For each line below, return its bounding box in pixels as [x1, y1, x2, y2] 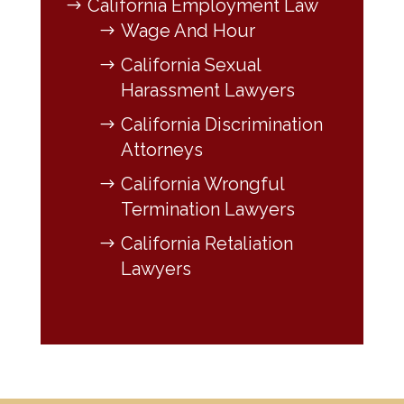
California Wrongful [120, 172, 284, 195]
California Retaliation [120, 232, 293, 254]
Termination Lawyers [120, 197, 295, 220]
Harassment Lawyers [120, 78, 295, 101]
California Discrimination [120, 113, 323, 135]
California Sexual [120, 53, 261, 76]
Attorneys [120, 138, 203, 161]
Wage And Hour [120, 19, 255, 41]
